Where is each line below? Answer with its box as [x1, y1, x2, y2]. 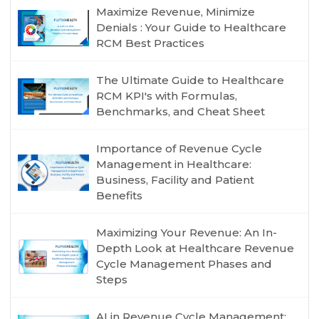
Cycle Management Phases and [96, 257, 273, 271]
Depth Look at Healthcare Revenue [96, 241, 295, 256]
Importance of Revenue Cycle [96, 142, 263, 156]
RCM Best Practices [96, 36, 205, 51]
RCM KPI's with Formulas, [96, 89, 238, 103]
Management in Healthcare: [96, 157, 252, 172]
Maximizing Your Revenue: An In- [96, 226, 278, 240]
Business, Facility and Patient [96, 173, 255, 187]
